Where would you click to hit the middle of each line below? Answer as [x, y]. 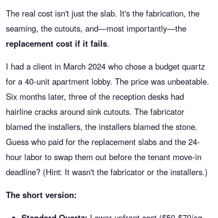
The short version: [41, 195]
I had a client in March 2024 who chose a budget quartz [105, 66]
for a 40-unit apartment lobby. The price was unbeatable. [108, 81]
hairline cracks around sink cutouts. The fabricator [95, 111]
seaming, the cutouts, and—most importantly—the [96, 28]
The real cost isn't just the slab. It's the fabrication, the [103, 13]
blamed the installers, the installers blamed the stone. [102, 127]
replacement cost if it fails [56, 43]
